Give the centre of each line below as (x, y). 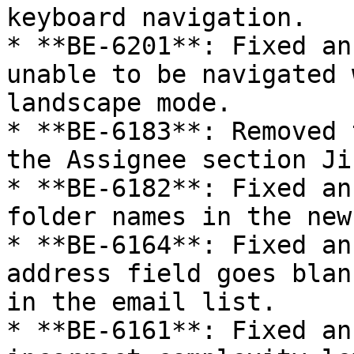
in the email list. (141, 302)
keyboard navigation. (156, 17)
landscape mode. (119, 103)
